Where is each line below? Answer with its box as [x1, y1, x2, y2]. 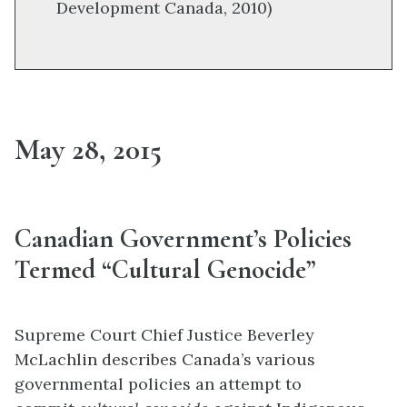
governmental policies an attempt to [15, 373, 302, 395]
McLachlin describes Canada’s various [15, 349, 315, 371]
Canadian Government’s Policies [15, 222, 352, 254]
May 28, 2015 [15, 132, 162, 168]
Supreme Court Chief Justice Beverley [15, 324, 314, 346]
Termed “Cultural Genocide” [15, 253, 316, 285]
